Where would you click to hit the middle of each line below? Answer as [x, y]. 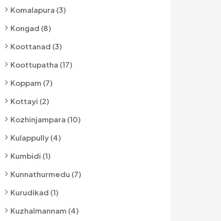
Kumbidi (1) [31, 156]
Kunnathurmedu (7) [46, 174]
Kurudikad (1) [35, 192]
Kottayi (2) [30, 101]
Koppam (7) [32, 83]
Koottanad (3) [36, 46]
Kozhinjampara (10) [46, 119]
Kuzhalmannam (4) [45, 210]
